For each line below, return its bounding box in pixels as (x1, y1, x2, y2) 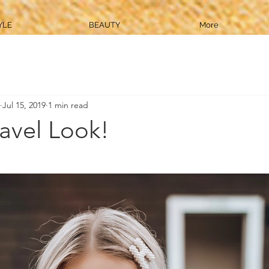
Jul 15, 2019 (2, 99, 46, 110)
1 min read (48, 99, 88, 110)
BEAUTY (89, 20, 120, 29)
